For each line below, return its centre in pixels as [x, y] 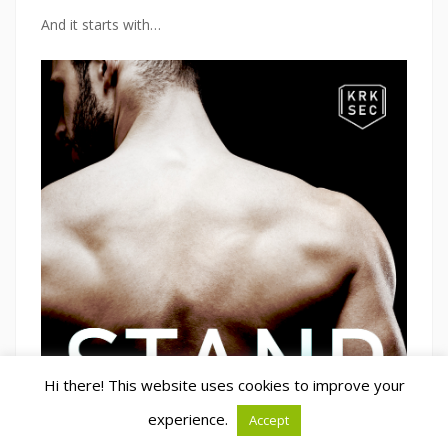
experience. [189, 419]
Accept [268, 420]
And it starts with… [101, 25]
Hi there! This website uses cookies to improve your [224, 385]
